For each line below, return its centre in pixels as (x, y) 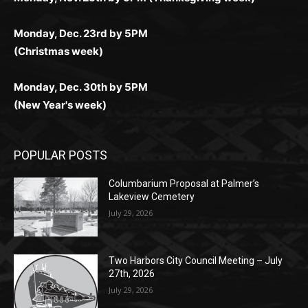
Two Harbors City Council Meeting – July (192, 211)
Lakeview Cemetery (148, 150)
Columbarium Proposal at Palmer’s (181, 137)
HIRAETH (125, 286)
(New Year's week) (60, 58)
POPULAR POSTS (60, 109)
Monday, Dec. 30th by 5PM (81, 41)
